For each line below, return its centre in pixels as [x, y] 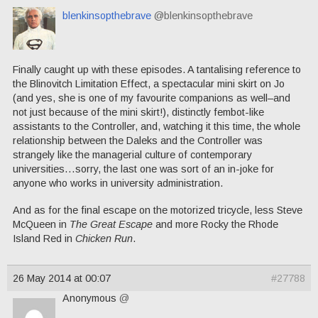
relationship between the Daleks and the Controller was [138, 140]
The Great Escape [111, 225]
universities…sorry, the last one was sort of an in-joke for [143, 169]
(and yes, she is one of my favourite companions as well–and [152, 98]
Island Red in [44, 239]
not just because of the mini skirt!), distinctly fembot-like [138, 112]
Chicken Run [104, 239]
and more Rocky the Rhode [215, 225]
